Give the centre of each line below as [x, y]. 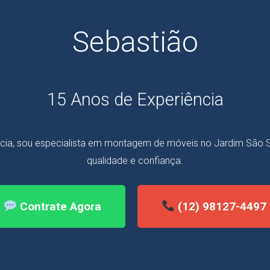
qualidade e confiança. [135, 161]
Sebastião [135, 42]
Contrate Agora [59, 207]
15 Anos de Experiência [135, 100]
